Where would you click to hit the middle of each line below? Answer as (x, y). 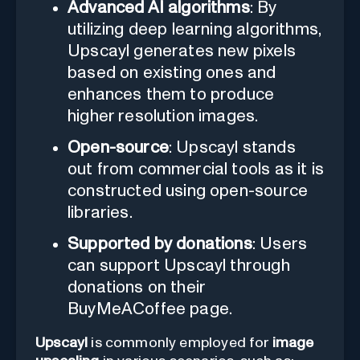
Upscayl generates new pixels (182, 51)
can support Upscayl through (179, 265)
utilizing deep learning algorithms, (194, 29)
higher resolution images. (163, 116)
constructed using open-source (188, 190)
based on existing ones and (172, 72)
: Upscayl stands (232, 147)
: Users (280, 243)
